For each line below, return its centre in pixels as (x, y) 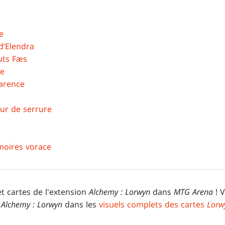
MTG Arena (193, 192)
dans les (81, 205)
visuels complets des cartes (153, 205)
